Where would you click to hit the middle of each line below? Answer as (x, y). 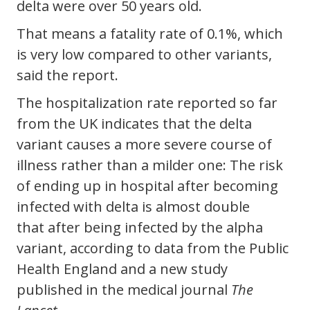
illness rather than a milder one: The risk (150, 165)
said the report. (67, 75)
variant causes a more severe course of (144, 145)
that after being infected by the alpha (140, 228)
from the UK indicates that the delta (134, 124)
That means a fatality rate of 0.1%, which (150, 34)
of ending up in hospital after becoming (147, 186)
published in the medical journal (124, 290)
